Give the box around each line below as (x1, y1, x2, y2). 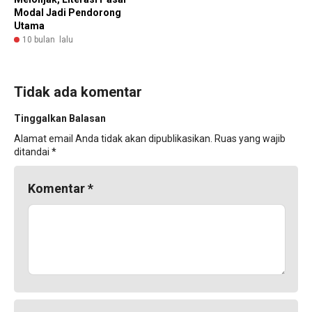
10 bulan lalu (22, 35, 73, 45)
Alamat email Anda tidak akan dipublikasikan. (14, 133, 212, 145)
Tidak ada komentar (14, 84, 142, 101)
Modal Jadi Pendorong (14, 7, 121, 19)
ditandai (14, 146, 52, 158)
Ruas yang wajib (214, 133, 286, 145)
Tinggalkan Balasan (14, 113, 106, 125)
